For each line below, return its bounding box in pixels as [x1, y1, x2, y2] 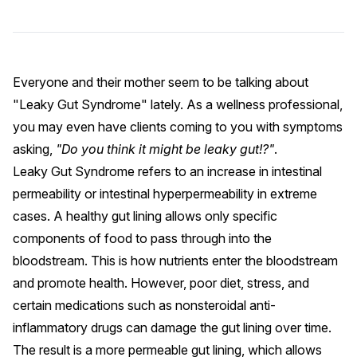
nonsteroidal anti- [175, 297, 276, 313]
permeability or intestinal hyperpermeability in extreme [13, 186, 317, 202]
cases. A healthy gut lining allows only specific [13, 208, 277, 224]
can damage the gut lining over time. [123, 320, 331, 335]
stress [247, 275, 281, 291]
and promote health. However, [13, 275, 190, 291]
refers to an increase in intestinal [135, 163, 322, 179]
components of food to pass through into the [13, 230, 272, 246]
